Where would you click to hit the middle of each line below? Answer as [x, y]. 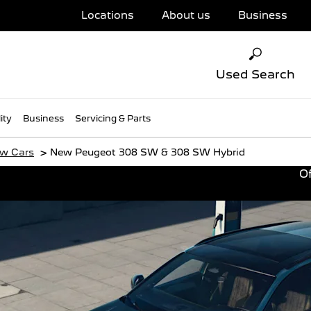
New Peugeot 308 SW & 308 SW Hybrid [148, 152]
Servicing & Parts [113, 119]
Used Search [255, 75]
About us [186, 15]
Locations [108, 15]
